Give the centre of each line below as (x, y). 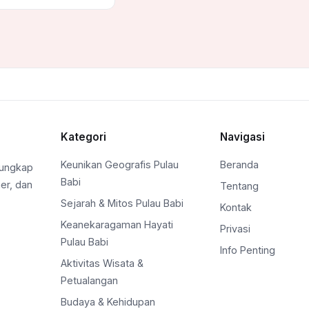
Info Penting (248, 250)
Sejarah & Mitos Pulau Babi (122, 203)
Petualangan (90, 281)
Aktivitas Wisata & (102, 263)
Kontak (236, 208)
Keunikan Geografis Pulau (120, 165)
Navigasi (243, 137)
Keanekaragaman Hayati (117, 225)
